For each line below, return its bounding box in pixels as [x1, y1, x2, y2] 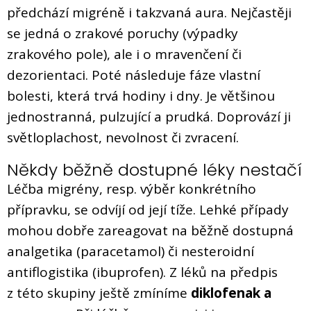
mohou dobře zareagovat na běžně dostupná [7, 221, 294, 239]
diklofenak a [191, 283, 271, 302]
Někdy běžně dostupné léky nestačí [7, 158, 302, 181]
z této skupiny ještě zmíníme [7, 283, 191, 302]
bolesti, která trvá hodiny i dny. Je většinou [7, 86, 275, 105]
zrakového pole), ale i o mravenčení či [7, 44, 242, 63]
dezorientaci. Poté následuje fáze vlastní [7, 65, 260, 84]
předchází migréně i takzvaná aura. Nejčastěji [7, 3, 292, 22]
